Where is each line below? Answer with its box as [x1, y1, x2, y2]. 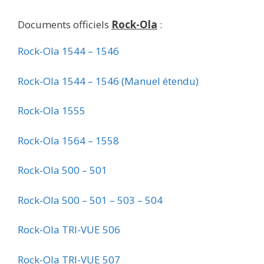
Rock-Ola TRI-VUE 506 [18, 223, 120, 237]
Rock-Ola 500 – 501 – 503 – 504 [18, 193, 163, 207]
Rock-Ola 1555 [18, 104, 85, 118]
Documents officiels [18, 18, 111, 32]
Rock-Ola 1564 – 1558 [18, 133, 119, 147]
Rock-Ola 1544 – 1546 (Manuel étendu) [18, 74, 199, 88]
